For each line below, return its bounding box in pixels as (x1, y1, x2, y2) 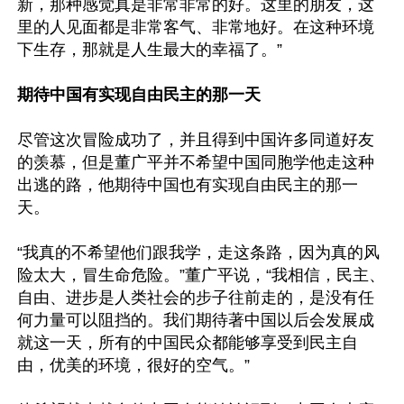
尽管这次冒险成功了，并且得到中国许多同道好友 (17, 131, 374, 149)
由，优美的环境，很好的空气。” (17, 356, 250, 374)
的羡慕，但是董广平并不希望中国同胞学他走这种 (17, 153, 374, 171)
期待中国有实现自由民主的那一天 (17, 86, 261, 104)
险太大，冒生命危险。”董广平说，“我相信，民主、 (17, 266, 385, 284)
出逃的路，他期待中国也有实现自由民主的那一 (17, 176, 358, 194)
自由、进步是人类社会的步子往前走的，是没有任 (17, 289, 374, 307)
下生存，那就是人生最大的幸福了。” (17, 41, 282, 59)
